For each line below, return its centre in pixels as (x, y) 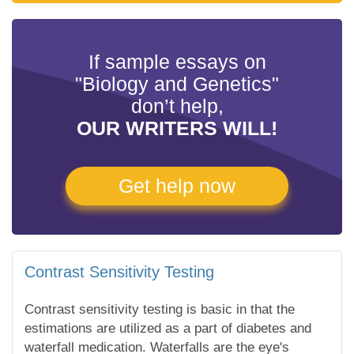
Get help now (177, 186)
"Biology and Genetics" (177, 84)
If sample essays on (177, 62)
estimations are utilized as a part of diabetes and (168, 328)
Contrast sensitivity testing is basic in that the (160, 309)
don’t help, (177, 106)
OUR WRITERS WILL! (177, 128)
